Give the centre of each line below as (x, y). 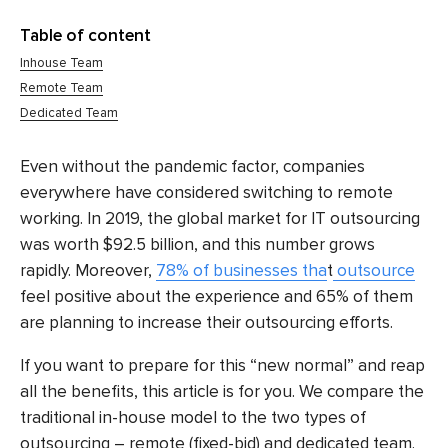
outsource (374, 271)
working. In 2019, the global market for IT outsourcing (220, 219)
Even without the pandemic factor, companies (192, 167)
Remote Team (61, 88)
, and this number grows (284, 245)
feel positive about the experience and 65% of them (216, 297)
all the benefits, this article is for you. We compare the (222, 392)
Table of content (85, 35)
